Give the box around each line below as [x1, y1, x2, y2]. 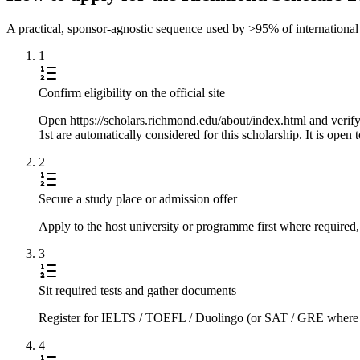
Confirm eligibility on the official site [39, 85, 225, 100]
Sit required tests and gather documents [39, 283, 236, 297]
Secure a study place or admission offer [39, 191, 237, 206]
